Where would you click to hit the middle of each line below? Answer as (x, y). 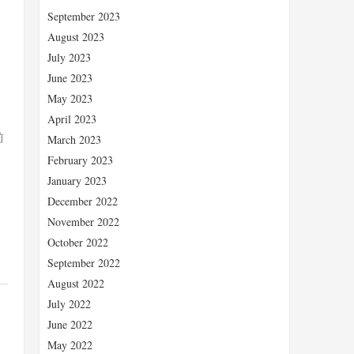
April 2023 (72, 119)
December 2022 (83, 201)
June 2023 (70, 78)
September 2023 (84, 16)
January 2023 (77, 181)
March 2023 (74, 139)
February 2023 (80, 160)
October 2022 (78, 242)
